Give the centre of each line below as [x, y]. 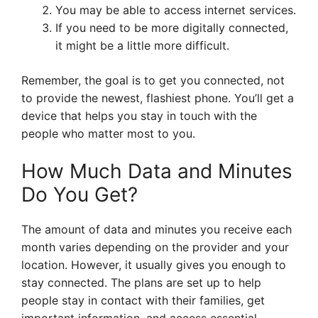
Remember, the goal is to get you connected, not [153, 81]
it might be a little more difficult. [142, 46]
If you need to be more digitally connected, [172, 28]
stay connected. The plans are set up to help [141, 283]
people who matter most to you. [108, 134]
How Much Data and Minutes [157, 171]
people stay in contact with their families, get [143, 301]
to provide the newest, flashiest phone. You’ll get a [158, 98]
